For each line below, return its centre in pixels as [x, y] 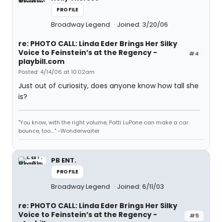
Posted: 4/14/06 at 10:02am [56, 72]
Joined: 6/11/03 [140, 187]
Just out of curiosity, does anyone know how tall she [109, 86]
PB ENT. [64, 160]
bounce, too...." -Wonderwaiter [59, 131]
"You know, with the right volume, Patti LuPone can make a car [103, 122]
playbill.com [41, 61]
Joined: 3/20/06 [142, 25]
